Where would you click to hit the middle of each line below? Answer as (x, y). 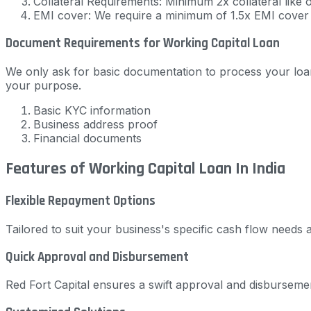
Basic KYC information (92, 110)
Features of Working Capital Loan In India (145, 169)
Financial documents (87, 138)
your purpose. (43, 85)
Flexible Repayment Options (81, 201)
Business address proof (95, 124)
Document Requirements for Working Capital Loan (143, 43)
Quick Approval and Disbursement (97, 257)
